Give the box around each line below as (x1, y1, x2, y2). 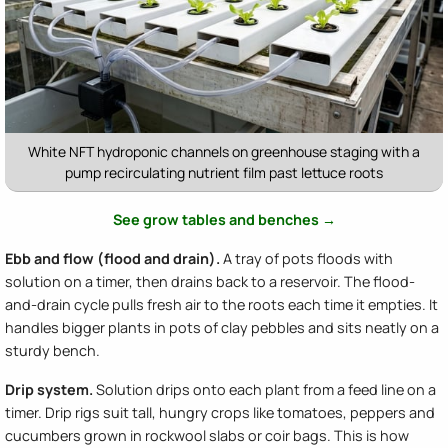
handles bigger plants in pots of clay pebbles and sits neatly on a (5, 318, 439, 338)
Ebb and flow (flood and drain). (5, 249, 220, 269)
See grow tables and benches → (112, 210, 336, 230)
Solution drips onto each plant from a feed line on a (93, 380, 436, 400)
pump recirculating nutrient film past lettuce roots (65, 163, 383, 183)
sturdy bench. (5, 341, 100, 361)
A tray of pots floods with (220, 249, 393, 269)
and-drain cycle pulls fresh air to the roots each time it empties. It (5, 295, 438, 315)
